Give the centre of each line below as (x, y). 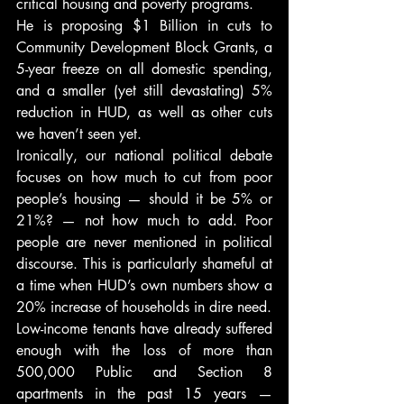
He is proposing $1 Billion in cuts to (144, 26)
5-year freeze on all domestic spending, (144, 69)
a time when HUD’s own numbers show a (144, 285)
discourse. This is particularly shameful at (144, 264)
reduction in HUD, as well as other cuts (144, 112)
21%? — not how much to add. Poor (144, 220)
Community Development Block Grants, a (144, 47)
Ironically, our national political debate (144, 156)
